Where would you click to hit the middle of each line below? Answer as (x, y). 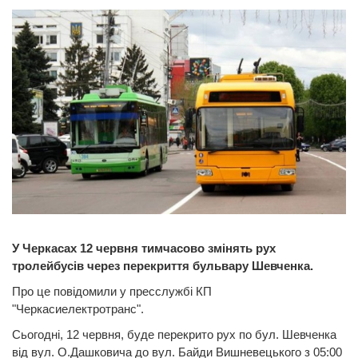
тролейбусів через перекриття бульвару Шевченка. (163, 266)
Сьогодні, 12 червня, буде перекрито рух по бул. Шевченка (174, 335)
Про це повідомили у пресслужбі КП (112, 292)
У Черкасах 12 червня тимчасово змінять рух (144, 249)
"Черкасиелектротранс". (78, 309)
